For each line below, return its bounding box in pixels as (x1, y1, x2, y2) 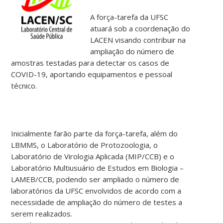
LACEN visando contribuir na (90, 34, 186, 45)
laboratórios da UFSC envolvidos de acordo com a (11, 185, 182, 196)
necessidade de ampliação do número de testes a (11, 197, 183, 207)
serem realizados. (11, 208, 73, 219)
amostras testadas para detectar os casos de (11, 57, 170, 68)
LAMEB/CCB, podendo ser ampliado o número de (11, 174, 180, 184)
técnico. (11, 80, 37, 91)
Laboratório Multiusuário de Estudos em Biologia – (11, 162, 184, 173)
